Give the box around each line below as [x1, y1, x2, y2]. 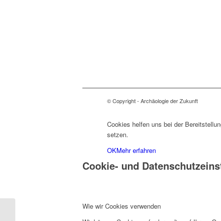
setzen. [107, 130, 128, 140]
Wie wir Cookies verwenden [82, 201, 161, 211]
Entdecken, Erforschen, [17, 206, 85, 216]
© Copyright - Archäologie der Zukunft [107, 97, 198, 105]
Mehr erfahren [116, 146, 156, 155]
